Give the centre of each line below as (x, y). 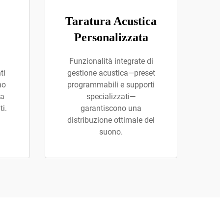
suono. (111, 132)
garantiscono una (111, 108)
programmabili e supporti (111, 85)
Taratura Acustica (111, 21)
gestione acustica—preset (111, 73)
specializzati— (111, 96)
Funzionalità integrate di (111, 61)
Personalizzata (111, 37)
